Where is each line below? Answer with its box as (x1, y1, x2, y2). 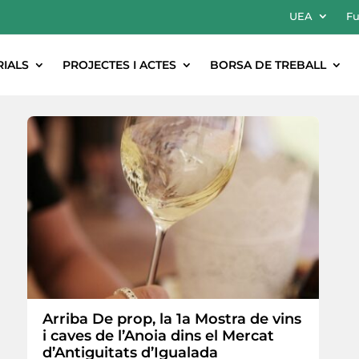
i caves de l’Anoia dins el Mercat (42, 326, 275, 345)
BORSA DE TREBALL (210, 57, 326, 72)
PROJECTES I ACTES (63, 57, 176, 72)
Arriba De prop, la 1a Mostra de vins (42, 309, 302, 328)
